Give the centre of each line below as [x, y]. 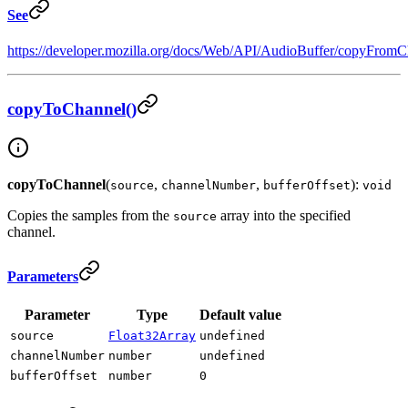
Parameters [43, 277]
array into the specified [284, 215]
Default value [240, 315]
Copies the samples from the [90, 215]
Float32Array [152, 336]
